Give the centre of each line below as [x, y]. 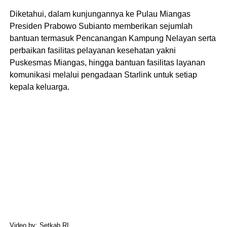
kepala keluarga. [39, 87]
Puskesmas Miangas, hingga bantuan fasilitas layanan [107, 62]
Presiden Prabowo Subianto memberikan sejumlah [101, 26]
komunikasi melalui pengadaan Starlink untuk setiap [103, 74]
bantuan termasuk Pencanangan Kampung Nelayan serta [112, 38]
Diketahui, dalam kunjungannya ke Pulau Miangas [100, 14]
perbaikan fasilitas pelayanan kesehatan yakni [92, 50]
